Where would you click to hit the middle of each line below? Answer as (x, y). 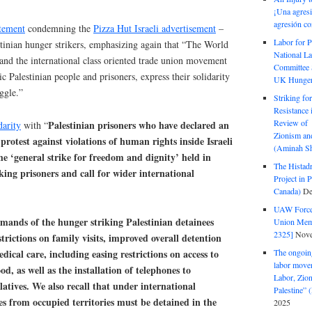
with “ (34, 125)
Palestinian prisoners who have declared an (139, 125)
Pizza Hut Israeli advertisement (155, 29)
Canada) (287, 191)
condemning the (59, 29)
